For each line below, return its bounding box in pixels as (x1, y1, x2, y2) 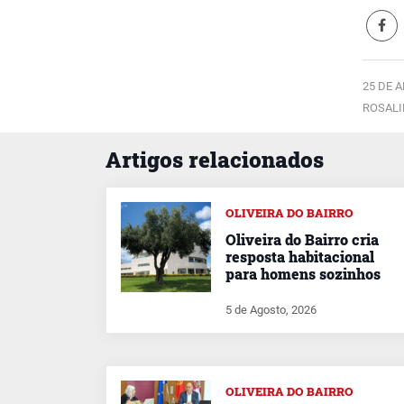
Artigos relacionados (106, 145, 324, 174)
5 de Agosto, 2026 (225, 302, 317, 317)
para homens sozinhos (225, 264, 381, 283)
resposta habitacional (225, 247, 374, 266)
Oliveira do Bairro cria (225, 230, 379, 249)
